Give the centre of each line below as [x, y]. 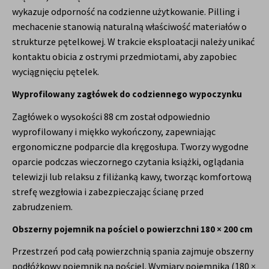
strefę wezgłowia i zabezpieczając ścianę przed [108, 191]
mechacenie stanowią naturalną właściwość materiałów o [129, 27]
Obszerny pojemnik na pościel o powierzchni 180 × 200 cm [132, 229]
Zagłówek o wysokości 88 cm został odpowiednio [111, 116]
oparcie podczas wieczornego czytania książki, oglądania [128, 161]
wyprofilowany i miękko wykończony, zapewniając [114, 131]
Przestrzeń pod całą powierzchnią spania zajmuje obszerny [133, 251]
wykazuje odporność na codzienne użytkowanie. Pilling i [126, 12]
